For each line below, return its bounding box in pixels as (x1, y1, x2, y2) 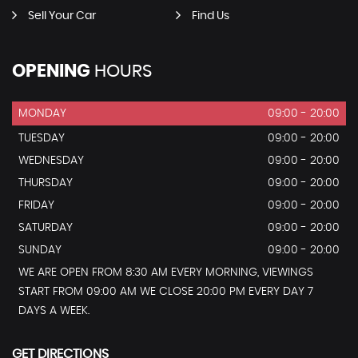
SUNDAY (18, 244, 62, 256)
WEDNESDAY (18, 154, 84, 166)
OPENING (12, 62, 90, 80)
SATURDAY (18, 221, 73, 233)
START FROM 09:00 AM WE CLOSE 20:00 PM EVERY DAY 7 (18, 285, 313, 297)
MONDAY (18, 107, 66, 119)
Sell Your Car (28, 10, 96, 22)
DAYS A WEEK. (18, 304, 89, 316)
